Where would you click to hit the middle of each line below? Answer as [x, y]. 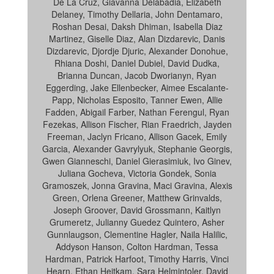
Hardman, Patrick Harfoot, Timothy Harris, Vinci [137, 259]
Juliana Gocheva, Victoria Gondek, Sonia [137, 173]
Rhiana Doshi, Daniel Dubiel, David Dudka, [137, 63]
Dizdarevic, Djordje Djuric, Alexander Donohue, [137, 51]
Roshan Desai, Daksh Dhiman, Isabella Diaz [137, 26]
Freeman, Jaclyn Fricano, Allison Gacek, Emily [137, 136]
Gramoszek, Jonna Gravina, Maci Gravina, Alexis [137, 185]
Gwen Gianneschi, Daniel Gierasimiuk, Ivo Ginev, [137, 161]
